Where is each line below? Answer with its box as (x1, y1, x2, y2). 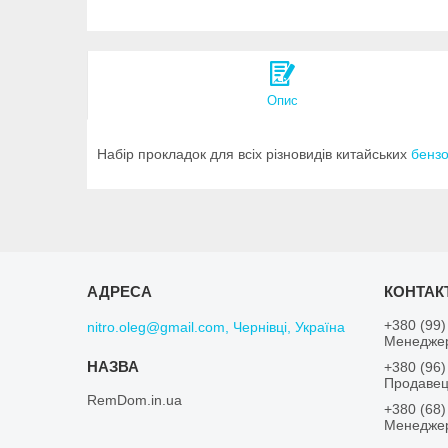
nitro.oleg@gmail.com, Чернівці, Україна (87, 319, 346, 336)
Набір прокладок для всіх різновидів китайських (97, 146, 411, 163)
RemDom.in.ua (87, 392, 183, 409)
